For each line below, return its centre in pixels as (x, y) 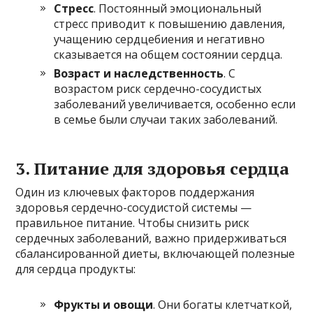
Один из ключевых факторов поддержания (135, 192)
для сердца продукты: (76, 269)
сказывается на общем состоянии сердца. (168, 54)
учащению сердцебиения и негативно (160, 39)
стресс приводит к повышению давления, (170, 23)
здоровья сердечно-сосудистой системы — (134, 207)
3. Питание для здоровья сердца (153, 168)
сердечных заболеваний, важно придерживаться (151, 238)
